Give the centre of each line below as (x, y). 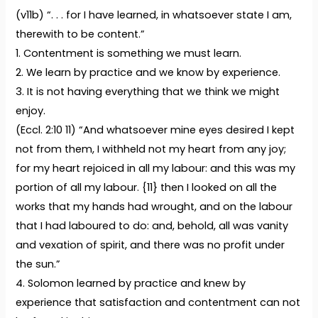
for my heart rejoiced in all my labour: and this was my (156, 169)
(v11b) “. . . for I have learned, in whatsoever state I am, (154, 15)
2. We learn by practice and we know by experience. (148, 73)
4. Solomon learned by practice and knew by (131, 284)
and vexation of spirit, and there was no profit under (150, 245)
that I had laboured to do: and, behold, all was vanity (152, 226)
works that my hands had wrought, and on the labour (154, 207)
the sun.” (38, 264)
